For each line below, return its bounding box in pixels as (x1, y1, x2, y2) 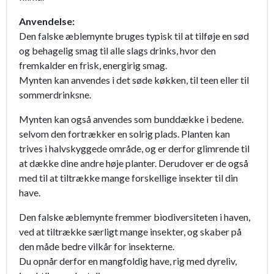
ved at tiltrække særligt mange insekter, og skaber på (19, 226, 242, 238)
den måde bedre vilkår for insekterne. (19, 240, 174, 253)
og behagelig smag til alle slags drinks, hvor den (19, 45, 216, 57)
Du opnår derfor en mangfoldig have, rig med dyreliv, (19, 255, 237, 267)
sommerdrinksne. (19, 89, 91, 101)
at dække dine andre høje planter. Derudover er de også (19, 157, 248, 169)
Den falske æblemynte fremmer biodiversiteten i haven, (19, 211, 250, 223)
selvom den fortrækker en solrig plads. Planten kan (19, 128, 230, 140)
